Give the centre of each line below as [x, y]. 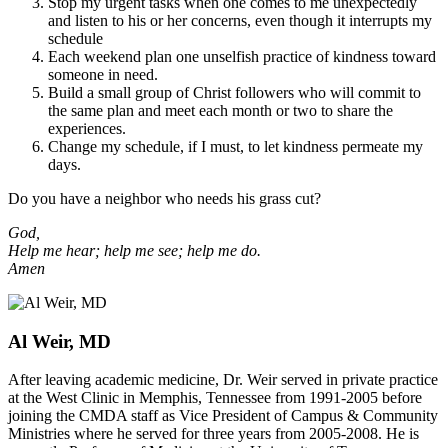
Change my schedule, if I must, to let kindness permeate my [235, 146]
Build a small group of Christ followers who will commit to [234, 92]
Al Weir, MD [59, 341]
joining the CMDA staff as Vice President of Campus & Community [223, 416]
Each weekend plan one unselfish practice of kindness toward [242, 56]
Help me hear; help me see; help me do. [134, 250]
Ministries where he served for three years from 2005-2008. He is [213, 434]
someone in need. [103, 74]
